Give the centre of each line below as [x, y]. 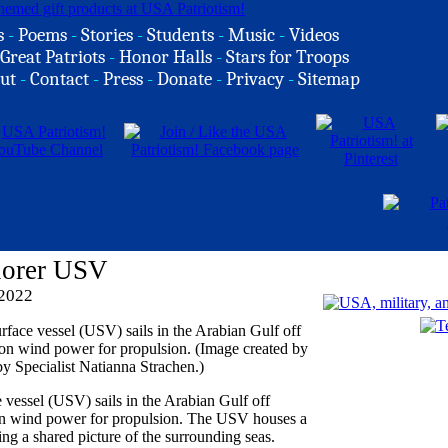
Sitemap [329, 79]
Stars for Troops [287, 57]
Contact [59, 79]
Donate [184, 79]
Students [180, 35]
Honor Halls [165, 57]
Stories [107, 35]
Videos [314, 35]
